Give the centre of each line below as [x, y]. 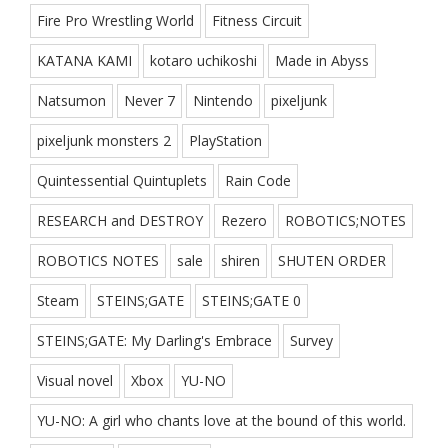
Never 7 [149, 100]
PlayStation [225, 140]
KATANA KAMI [84, 60]
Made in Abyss [322, 60]
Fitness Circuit [257, 20]
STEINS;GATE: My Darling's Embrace [154, 340]
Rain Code [258, 180]
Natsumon [71, 100]
